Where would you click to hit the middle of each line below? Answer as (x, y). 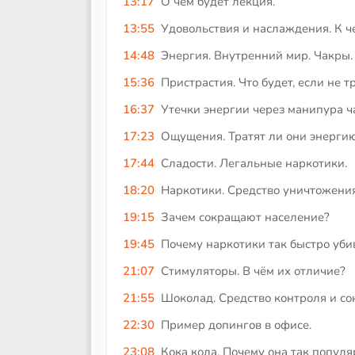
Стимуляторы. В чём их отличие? (253, 271)
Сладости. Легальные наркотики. (254, 164)
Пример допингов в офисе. (236, 325)
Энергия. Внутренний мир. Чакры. (256, 56)
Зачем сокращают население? (245, 218)
